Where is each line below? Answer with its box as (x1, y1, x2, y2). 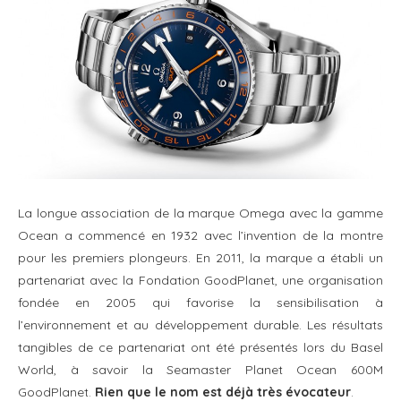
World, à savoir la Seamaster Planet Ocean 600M (18, 361, 383, 378)
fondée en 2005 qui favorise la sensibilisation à (18, 294, 383, 311)
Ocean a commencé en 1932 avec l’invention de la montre (18, 226, 383, 243)
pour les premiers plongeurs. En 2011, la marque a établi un (18, 249, 383, 266)
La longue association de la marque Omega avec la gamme (18, 204, 383, 221)
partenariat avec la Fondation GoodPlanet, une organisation (18, 271, 383, 288)
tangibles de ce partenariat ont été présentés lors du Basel (18, 338, 383, 355)
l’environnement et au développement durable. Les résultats (18, 316, 383, 333)
